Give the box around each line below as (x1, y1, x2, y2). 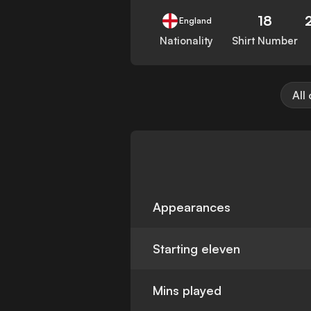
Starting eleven (153, 241, 241, 257)
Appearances (153, 199, 231, 215)
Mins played (153, 283, 222, 299)
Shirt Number (232, 34, 299, 48)
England (178, 15, 212, 26)
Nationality (160, 34, 214, 48)
